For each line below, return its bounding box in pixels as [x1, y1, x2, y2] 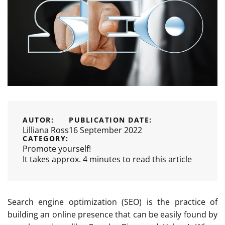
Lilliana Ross [23, 124, 69, 136]
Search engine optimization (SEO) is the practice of [8, 196, 217, 207]
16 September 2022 [69, 124, 142, 136]
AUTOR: [23, 115, 54, 125]
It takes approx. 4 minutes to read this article [23, 153, 192, 165]
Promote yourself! [23, 143, 91, 154]
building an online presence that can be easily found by [8, 208, 217, 220]
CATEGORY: [23, 133, 69, 143]
